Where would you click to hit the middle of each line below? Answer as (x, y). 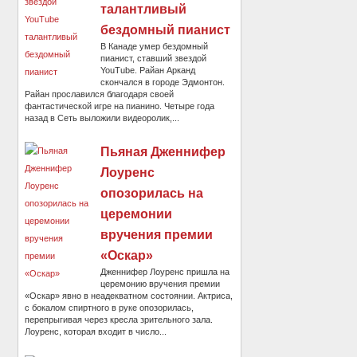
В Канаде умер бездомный (155, 47)
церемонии (137, 214)
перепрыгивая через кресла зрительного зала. (119, 320)
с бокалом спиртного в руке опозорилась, (110, 308)
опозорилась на (152, 194)
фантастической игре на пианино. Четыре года (120, 106)
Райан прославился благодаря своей (100, 94)
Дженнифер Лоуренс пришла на (165, 272)
